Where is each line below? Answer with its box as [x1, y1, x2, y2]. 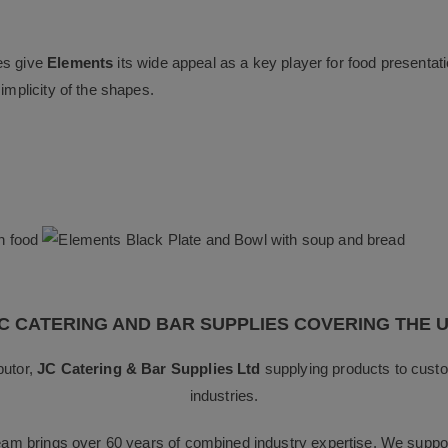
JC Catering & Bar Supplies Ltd [37, 359, 261, 377]
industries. [189, 386, 259, 404]
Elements [47, 54, 114, 72]
